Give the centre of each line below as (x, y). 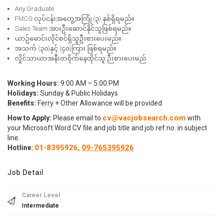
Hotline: (21, 148)
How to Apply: (29, 118)
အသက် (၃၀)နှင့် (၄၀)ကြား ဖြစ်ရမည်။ (66, 48)
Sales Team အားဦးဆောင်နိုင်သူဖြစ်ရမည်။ (73, 28)
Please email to (77, 118)
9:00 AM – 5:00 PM (89, 83)
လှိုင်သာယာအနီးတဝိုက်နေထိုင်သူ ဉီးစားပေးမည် (81, 58)
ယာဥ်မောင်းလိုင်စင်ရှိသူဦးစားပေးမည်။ (68, 38)
